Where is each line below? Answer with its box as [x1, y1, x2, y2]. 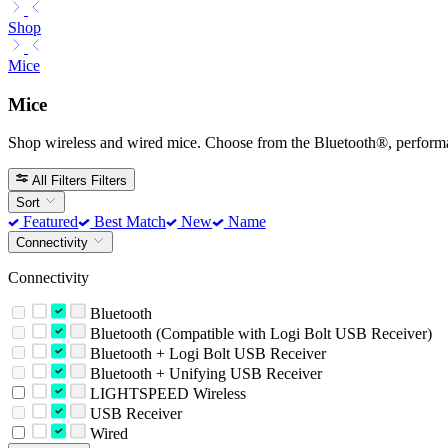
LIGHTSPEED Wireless [85, 385, 246, 403]
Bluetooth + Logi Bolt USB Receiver [85, 345, 326, 363]
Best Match [89, 212, 166, 230]
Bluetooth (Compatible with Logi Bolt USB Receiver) [85, 325, 432, 343]
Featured [19, 212, 79, 230]
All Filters [32, 172, 88, 188]
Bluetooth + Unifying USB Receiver [85, 365, 322, 383]
